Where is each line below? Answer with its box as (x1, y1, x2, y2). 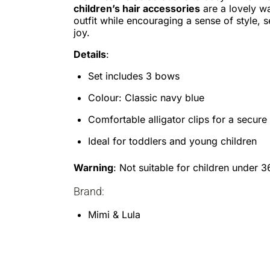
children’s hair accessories (74, 2, 200, 15)
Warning (74, 162, 113, 174)
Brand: (74, 185, 104, 198)
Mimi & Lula (88, 209, 140, 221)
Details (74, 48, 106, 61)
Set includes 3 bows (88, 70, 180, 83)
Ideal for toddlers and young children (88, 135, 257, 148)
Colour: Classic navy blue (88, 92, 204, 104)
